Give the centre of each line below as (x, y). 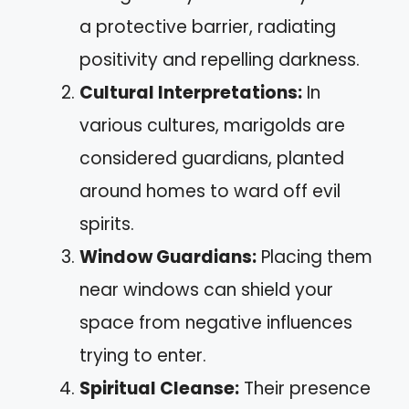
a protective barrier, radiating (208, 26)
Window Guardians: (168, 257)
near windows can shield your (206, 289)
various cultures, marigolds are (212, 125)
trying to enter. (143, 355)
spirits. (107, 224)
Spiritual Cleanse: (159, 388)
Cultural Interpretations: (191, 92)
